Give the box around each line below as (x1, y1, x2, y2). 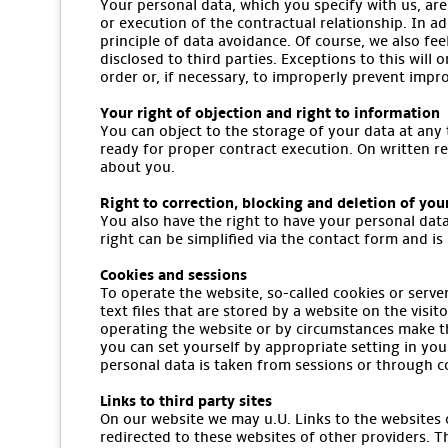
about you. (100, 158, 175, 176)
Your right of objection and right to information (100, 104, 440, 122)
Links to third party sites (100, 392, 272, 410)
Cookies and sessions (100, 266, 247, 284)
